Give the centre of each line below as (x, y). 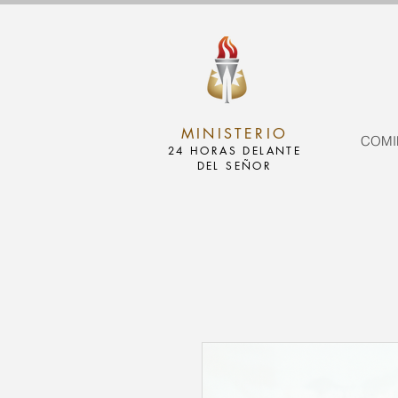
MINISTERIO (235, 133)
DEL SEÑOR (235, 165)
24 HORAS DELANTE (235, 150)
